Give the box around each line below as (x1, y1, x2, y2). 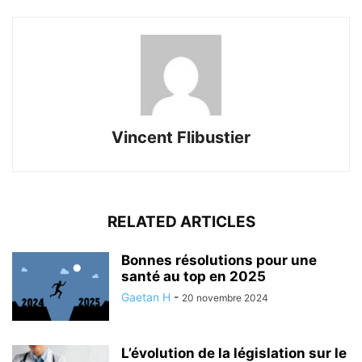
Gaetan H (121, 289, 170, 304)
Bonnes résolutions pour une (121, 251, 317, 268)
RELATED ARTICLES (107, 212, 255, 231)
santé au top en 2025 (121, 267, 266, 284)
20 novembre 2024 (182, 291, 268, 304)
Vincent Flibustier (112, 127, 250, 147)
